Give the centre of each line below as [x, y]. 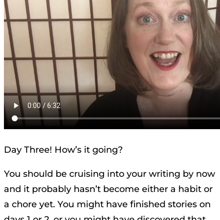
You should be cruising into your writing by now [110, 174]
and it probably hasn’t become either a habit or [108, 189]
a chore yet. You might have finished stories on [107, 204]
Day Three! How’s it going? [63, 150]
